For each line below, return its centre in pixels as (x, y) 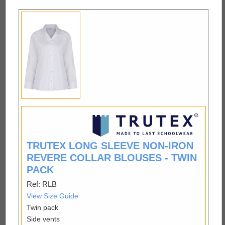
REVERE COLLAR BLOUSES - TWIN (111, 157)
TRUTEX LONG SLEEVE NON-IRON (110, 145)
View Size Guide (52, 196)
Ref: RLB (41, 184)
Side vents (43, 219)
